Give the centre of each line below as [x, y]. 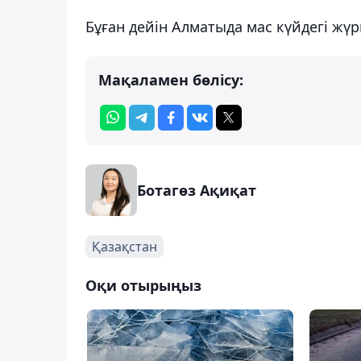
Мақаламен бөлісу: [171, 79]
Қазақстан [124, 246]
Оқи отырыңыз [143, 285]
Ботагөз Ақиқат [197, 190]
